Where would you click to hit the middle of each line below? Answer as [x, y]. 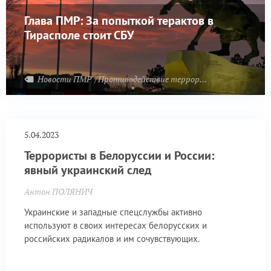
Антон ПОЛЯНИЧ [58, 191]
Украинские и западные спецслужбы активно [113, 212]
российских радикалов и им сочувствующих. [112, 238]
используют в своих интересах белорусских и [116, 225]
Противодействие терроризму [149, 79]
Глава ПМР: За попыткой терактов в [119, 20]
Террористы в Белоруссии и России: [119, 156]
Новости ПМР [65, 79]
